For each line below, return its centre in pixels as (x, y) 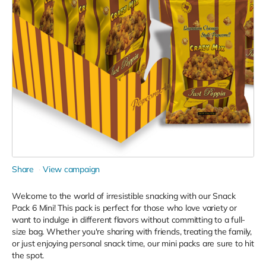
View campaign (71, 169)
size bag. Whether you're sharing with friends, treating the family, (132, 232)
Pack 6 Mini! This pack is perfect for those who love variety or (124, 208)
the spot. (28, 255)
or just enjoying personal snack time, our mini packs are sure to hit (133, 243)
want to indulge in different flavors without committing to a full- (129, 220)
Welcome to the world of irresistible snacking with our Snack (124, 196)
